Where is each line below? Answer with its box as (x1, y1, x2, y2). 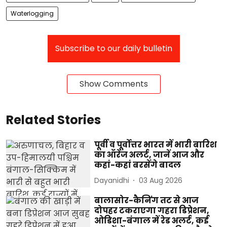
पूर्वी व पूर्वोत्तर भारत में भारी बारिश (94, 139, 217, 151)
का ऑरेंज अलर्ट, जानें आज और (94, 149, 205, 161)
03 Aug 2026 (139, 175, 183, 185)
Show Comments (79, 78, 148, 90)
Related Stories (6, 111, 101, 129)
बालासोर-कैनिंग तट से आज (94, 194, 199, 206)
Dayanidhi (94, 175, 130, 185)
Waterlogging (11, 9, 54, 18)
